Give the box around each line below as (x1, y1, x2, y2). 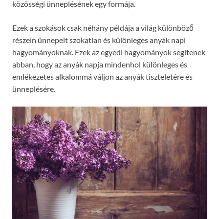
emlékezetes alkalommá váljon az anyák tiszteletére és (12, 71, 193, 81)
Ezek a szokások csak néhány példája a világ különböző (12, 22, 194, 32)
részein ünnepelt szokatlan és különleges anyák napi (12, 35, 186, 44)
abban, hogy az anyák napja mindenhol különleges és (12, 59, 187, 69)
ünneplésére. (12, 84, 55, 93)
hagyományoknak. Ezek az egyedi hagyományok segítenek (12, 47, 205, 57)
